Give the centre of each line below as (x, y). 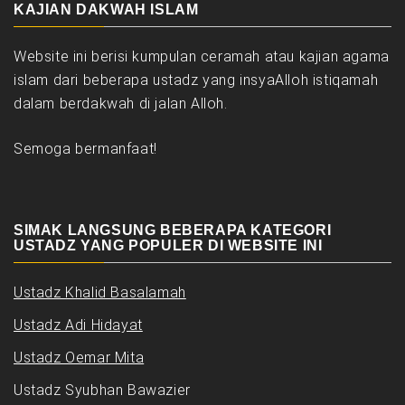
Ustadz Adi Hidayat (78, 325)
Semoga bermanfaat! (85, 149)
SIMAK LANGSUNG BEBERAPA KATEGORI (173, 231)
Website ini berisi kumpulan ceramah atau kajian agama (202, 57)
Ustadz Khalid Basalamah (100, 293)
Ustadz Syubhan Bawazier (102, 391)
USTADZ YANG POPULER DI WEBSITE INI (168, 246)
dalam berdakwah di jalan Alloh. (121, 104)
